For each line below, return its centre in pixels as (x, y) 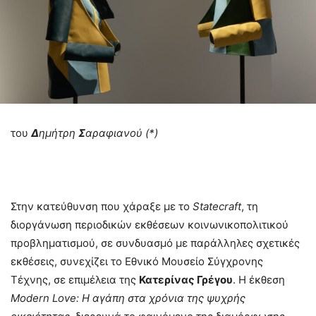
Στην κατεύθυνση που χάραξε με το (102, 206)
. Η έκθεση (259, 279)
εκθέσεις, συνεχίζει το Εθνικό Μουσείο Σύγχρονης (137, 261)
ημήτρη (59, 133)
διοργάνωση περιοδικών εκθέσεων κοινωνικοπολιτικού (150, 224)
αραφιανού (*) (123, 133)
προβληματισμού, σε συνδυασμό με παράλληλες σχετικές (155, 243)
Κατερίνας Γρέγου (186, 279)
